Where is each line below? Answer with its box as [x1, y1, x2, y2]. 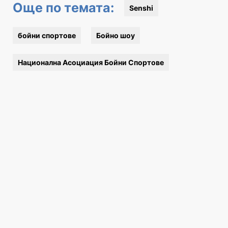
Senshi [129, 4, 153, 12]
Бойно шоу [96, 31, 135, 40]
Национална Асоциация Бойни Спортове [18, 58, 164, 67]
